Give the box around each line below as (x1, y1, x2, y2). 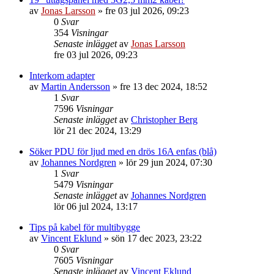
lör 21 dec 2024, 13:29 (54, 125, 141, 136)
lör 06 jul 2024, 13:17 (54, 201, 138, 212)
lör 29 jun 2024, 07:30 (126, 157, 212, 168)
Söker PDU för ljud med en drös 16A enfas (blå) (29, 146, 217, 157)
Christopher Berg (131, 114, 198, 125)
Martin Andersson (41, 81, 110, 92)
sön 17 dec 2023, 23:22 (111, 233, 202, 243)
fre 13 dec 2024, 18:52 (120, 81, 207, 92)
